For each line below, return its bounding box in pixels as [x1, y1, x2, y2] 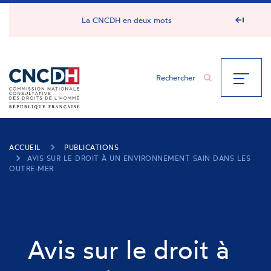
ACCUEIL [9, 143, 41, 152]
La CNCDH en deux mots [82, 15, 172, 25]
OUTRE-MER [9, 164, 54, 173]
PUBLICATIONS [64, 143, 119, 152]
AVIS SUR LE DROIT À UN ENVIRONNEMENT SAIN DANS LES [27, 154, 250, 163]
